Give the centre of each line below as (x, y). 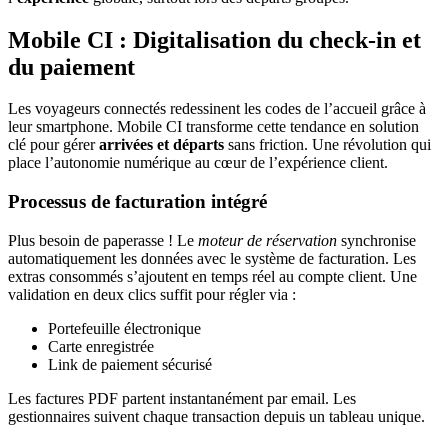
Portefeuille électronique (124, 328)
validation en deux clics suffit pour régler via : (152, 294)
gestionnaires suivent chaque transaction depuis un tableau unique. (216, 416)
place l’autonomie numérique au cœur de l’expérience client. (198, 163)
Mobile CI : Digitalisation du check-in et (214, 39)
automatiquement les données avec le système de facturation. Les (212, 258)
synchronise (376, 240)
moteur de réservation (267, 240)
